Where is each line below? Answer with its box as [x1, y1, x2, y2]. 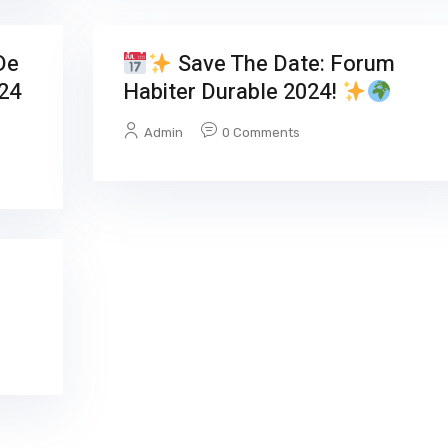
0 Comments [221, 125, 300, 141]
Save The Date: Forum [172, 48, 395, 81]
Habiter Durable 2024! [122, 76, 342, 109]
